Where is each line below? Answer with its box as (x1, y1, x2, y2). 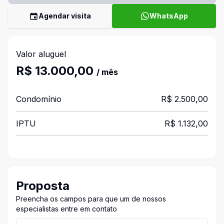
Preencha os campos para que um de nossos (16, 194, 166, 203)
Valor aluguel (16, 49, 66, 59)
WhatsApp (149, 11, 188, 20)
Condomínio (16, 94, 61, 104)
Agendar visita (38, 11, 91, 20)
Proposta (16, 178, 69, 193)
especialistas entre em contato (16, 204, 117, 213)
